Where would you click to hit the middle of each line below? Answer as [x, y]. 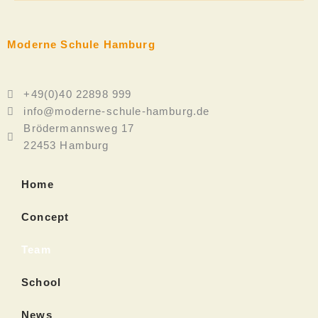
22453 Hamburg [66, 146]
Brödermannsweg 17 [79, 129]
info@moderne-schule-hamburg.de [117, 112]
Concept [45, 218]
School [42, 283]
